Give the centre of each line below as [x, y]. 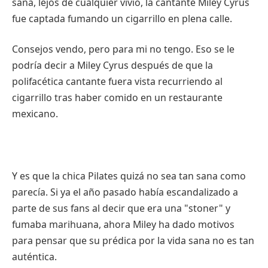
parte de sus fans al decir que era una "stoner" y [121, 208]
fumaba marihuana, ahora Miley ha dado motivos [123, 224]
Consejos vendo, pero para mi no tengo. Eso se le [123, 49]
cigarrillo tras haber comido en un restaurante [117, 98]
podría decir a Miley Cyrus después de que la [112, 66]
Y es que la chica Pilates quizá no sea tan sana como [129, 176]
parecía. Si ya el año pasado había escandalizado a [125, 192]
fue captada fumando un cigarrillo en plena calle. [122, 18]
